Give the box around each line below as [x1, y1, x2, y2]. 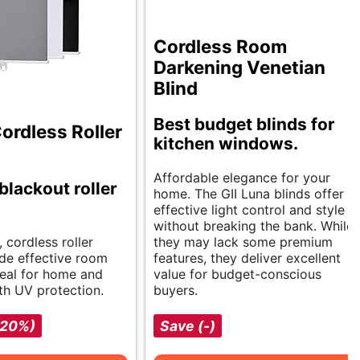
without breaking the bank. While [153, 217, 354, 234]
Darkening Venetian [153, 55, 325, 78]
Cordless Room [153, 35, 287, 57]
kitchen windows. [153, 133, 298, 153]
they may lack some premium [153, 233, 333, 250]
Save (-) [160, 317, 215, 334]
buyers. [153, 281, 198, 298]
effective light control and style [153, 201, 345, 218]
